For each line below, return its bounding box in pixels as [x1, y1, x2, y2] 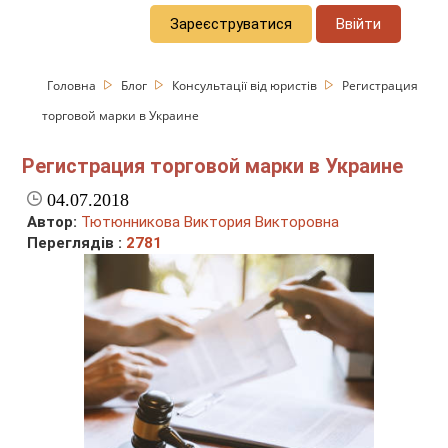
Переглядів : [27, 234, 127, 253]
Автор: [27, 213, 78, 232]
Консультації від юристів [172, 76, 321, 94]
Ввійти [336, 14, 382, 33]
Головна [47, 76, 100, 94]
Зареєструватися [170, 14, 293, 33]
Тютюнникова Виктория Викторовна [81, 213, 340, 232]
